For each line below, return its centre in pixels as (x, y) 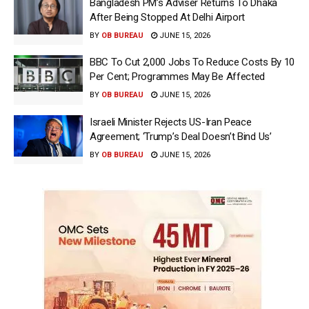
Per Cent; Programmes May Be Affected (178, 77)
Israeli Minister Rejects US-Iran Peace (171, 122)
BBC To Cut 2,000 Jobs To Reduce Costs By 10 (192, 62)
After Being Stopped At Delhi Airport (168, 17)
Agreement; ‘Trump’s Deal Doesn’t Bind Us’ (181, 136)
